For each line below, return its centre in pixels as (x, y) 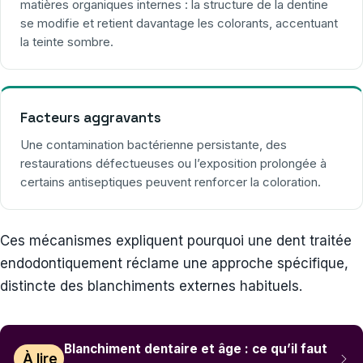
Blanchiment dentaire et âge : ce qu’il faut (196, 348)
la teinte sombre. (67, 41)
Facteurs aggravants (91, 117)
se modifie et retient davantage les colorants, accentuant (179, 23)
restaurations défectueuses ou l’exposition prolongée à (173, 163)
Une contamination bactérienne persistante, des (154, 144)
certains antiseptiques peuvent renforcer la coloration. (171, 181)
